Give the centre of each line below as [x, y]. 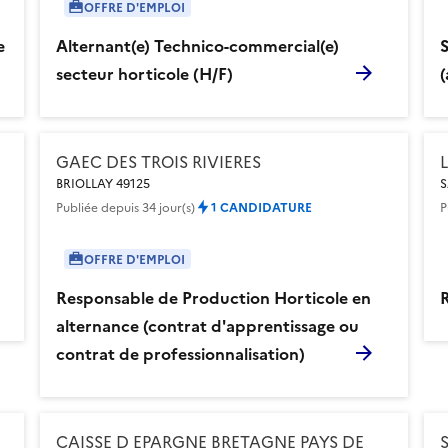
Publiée [78, 206]
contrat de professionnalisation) [180, 352]
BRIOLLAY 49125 [103, 182]
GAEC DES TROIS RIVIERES [158, 160]
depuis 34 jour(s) [148, 206]
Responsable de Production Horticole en [213, 296]
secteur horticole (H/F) [144, 72]
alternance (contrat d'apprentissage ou [207, 324]
